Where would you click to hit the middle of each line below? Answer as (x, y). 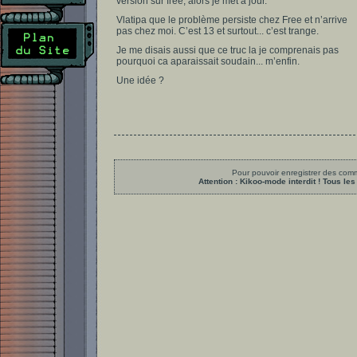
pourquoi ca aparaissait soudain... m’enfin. (208, 61)
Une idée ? (140, 80)
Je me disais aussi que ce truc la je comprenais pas (228, 50)
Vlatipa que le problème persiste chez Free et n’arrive (232, 20)
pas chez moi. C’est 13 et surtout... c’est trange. (218, 31)
